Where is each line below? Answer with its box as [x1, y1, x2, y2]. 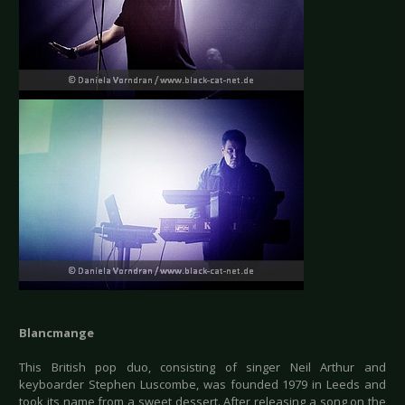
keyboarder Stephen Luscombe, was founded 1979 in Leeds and [19, 376, 386, 393]
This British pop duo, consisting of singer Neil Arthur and [19, 359, 386, 376]
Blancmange [19, 325, 94, 342]
